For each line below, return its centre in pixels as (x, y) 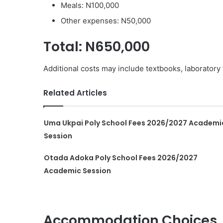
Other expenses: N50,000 (106, 20)
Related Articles (75, 93)
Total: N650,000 (97, 46)
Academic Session (77, 171)
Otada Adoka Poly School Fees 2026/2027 (120, 158)
